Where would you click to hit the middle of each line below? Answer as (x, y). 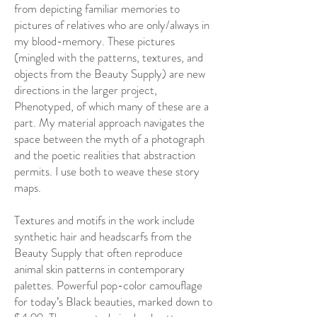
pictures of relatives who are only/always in (112, 25)
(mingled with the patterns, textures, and (109, 57)
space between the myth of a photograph (109, 139)
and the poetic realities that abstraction (105, 155)
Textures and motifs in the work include (104, 220)
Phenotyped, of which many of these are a (111, 106)
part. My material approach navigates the (109, 122)
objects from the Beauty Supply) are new (110, 74)
